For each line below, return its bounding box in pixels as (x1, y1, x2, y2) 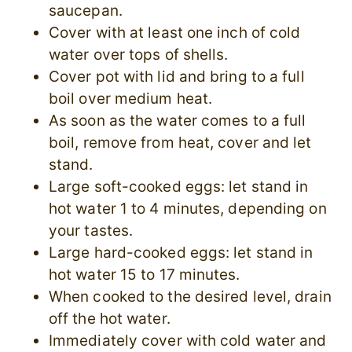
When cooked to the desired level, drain (49, 288, 332, 306)
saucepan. (49, 2, 123, 20)
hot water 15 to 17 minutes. (49, 266, 240, 284)
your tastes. (49, 222, 134, 240)
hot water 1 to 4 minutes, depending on (49, 200, 327, 218)
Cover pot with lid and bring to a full (49, 68, 305, 86)
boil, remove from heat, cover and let (49, 134, 312, 152)
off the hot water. (49, 310, 170, 328)
